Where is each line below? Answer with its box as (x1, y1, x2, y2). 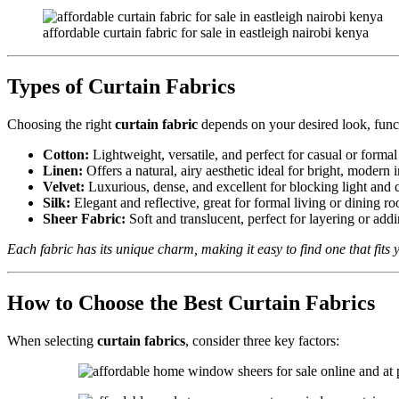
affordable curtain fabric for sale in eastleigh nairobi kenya (43, 25, 369, 40)
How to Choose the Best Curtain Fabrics (7, 290, 375, 314)
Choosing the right (7, 116, 115, 132)
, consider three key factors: (185, 332, 339, 348)
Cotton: (43, 146, 89, 162)
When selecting (7, 332, 97, 348)
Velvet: (43, 178, 85, 194)
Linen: (43, 162, 83, 178)
